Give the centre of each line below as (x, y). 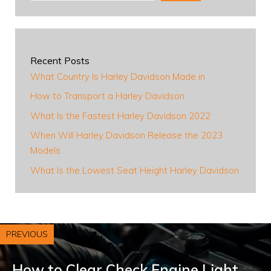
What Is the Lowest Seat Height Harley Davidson (135, 170)
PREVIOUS (27, 234)
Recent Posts (60, 60)
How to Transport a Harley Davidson (107, 96)
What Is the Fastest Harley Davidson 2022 (120, 116)
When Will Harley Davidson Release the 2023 (126, 135)
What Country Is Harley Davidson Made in (118, 76)
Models (45, 151)
